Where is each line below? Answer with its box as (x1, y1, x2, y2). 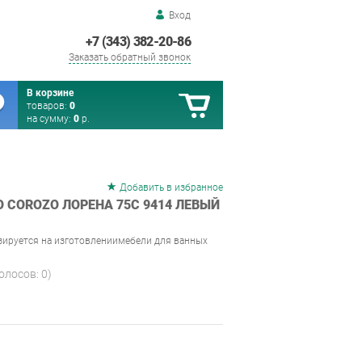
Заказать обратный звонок (69, 52, 191, 63)
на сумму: (27, 113, 74, 124)
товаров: (27, 100, 69, 112)
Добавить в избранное (120, 182, 223, 193)
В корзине (27, 87, 74, 99)
